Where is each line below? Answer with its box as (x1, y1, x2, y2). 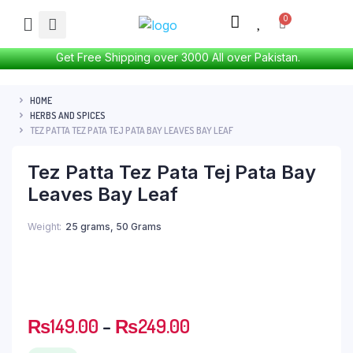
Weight (28, 221, 60, 232)
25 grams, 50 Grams (65, 221, 162, 232)
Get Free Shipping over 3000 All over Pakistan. (53, 50, 300, 64)
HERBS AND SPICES (30, 109, 106, 121)
